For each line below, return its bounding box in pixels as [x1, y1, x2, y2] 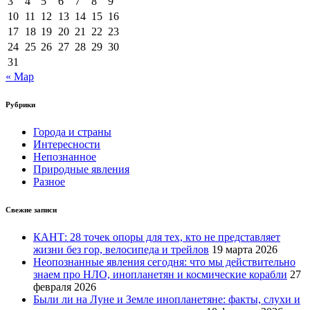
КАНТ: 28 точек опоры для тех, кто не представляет [33, 231, 280, 244]
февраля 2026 [33, 281, 96, 293]
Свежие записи [6, 206, 57, 215]
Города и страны [33, 126, 111, 138]
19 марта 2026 [212, 244, 277, 256]
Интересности [33, 138, 100, 151]
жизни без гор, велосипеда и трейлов [33, 244, 209, 256]
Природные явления [33, 163, 129, 176]
